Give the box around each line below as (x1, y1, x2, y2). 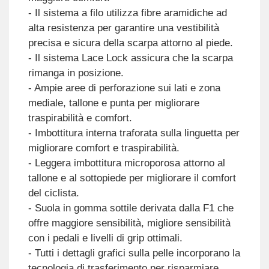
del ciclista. (28, 187, 79, 199)
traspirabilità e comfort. (28, 112, 132, 124)
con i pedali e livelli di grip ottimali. (28, 232, 183, 244)
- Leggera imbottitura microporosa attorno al (28, 157, 225, 169)
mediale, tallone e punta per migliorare (28, 97, 199, 109)
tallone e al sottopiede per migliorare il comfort (28, 172, 236, 184)
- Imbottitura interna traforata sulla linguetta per (28, 127, 240, 139)
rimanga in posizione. (28, 67, 124, 79)
